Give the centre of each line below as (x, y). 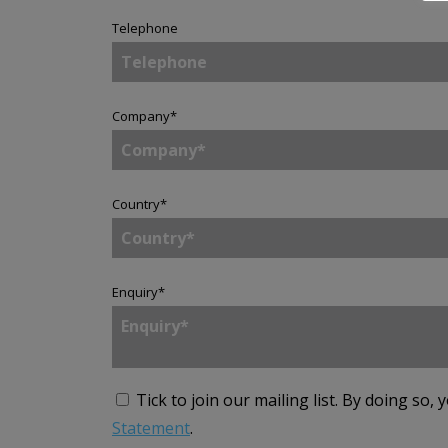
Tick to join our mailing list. (237, 399)
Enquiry (135, 291)
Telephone (145, 27)
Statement (151, 427)
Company (141, 115)
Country (136, 203)
